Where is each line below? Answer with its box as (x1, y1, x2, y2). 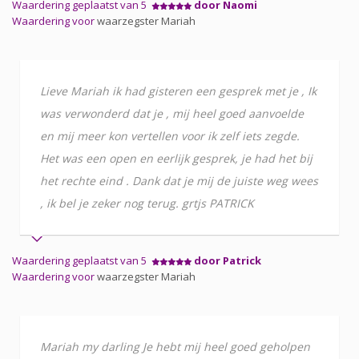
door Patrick (194, 252, 261, 268)
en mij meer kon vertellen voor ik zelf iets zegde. (40, 127, 300, 143)
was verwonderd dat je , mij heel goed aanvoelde (40, 105, 304, 121)
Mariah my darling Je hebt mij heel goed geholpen (40, 338, 310, 354)
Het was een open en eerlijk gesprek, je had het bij (40, 150, 313, 166)
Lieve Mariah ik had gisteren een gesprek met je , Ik (40, 83, 317, 99)
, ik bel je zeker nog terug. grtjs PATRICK (40, 195, 254, 211)
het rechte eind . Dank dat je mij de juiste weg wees (40, 172, 318, 188)
